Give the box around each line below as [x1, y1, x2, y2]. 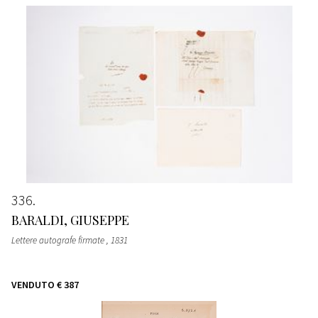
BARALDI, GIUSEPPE [11, 211, 129, 229]
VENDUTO [11, 278, 55, 291]
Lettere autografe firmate [11, 234, 106, 246]
